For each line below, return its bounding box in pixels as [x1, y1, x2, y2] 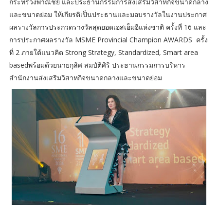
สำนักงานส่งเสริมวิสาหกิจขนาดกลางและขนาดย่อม [9, 73, 166, 82]
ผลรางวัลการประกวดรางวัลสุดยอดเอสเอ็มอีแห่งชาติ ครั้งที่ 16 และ [9, 22, 206, 32]
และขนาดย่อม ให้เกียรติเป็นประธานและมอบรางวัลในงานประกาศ [9, 9, 207, 19]
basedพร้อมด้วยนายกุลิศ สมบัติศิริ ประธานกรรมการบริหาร [9, 60, 185, 70]
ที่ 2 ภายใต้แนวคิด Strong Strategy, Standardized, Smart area [9, 47, 198, 57]
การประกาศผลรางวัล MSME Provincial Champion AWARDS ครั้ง [9, 35, 208, 44]
